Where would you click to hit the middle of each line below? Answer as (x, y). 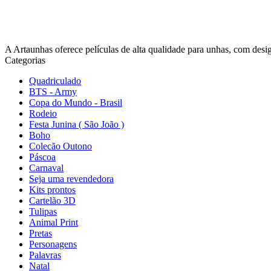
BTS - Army (53, 91)
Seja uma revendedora (71, 178)
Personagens (53, 244)
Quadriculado (55, 80)
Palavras (45, 255)
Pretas (41, 233)
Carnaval (46, 168)
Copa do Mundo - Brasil (76, 102)
